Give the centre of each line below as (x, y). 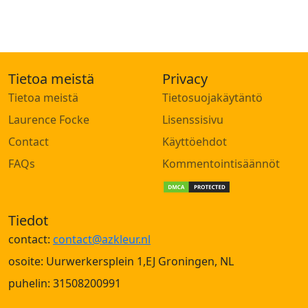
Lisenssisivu (193, 120)
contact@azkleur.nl (102, 239)
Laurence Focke (49, 120)
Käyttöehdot (195, 142)
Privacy (185, 79)
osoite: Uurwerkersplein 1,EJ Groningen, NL (121, 261)
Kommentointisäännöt (221, 164)
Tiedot (28, 220)
